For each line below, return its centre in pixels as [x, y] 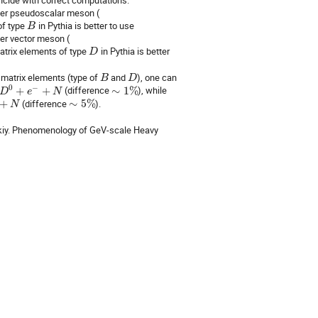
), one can [157, 78]
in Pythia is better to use [85, 26]
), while [153, 91]
